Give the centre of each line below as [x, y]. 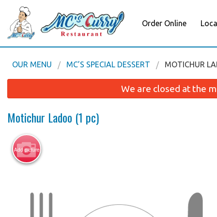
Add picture [27, 150]
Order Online [164, 23]
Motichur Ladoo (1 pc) [53, 117]
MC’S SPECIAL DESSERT [108, 64]
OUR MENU [32, 64]
